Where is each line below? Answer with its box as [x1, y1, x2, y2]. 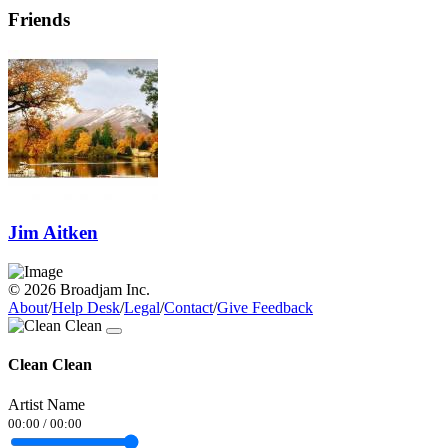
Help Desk [52, 299, 120, 317]
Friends [8, 8, 70, 30]
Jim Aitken [8, 222, 98, 244]
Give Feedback [217, 299, 313, 317]
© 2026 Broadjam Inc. [8, 281, 150, 299]
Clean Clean [8, 356, 92, 374]
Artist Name [8, 395, 85, 413]
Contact [164, 299, 213, 317]
